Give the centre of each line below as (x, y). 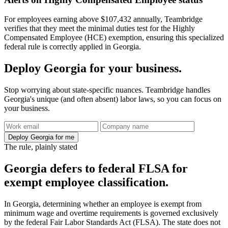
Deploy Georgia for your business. (93, 68)
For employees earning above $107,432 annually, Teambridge (103, 19)
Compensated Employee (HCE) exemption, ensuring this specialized (114, 38)
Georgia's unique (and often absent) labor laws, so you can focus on (113, 99)
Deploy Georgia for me (41, 137)
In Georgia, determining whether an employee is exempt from (103, 204)
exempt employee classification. (86, 182)
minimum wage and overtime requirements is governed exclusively (111, 213)
